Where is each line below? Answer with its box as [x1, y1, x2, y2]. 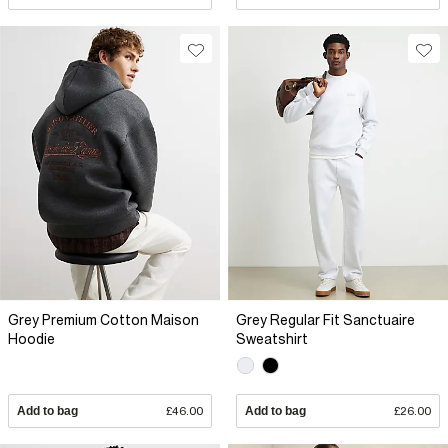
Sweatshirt [236, 330, 308, 347]
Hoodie [8, 330, 55, 347]
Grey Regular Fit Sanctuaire [236, 311, 415, 328]
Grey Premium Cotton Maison [8, 311, 199, 328]
